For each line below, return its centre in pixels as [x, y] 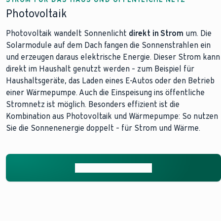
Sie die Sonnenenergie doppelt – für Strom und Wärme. [103, 128]
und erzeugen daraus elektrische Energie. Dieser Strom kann [113, 57]
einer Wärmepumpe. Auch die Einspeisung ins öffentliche [105, 92]
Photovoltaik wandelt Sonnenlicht [67, 33]
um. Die [198, 33]
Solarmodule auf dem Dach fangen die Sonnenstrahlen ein [108, 45]
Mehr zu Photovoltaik [113, 168]
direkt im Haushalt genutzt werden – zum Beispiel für [100, 69]
